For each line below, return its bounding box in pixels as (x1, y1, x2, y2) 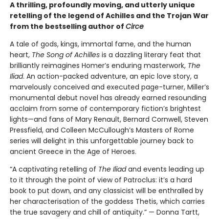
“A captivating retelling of (10, 164, 98, 175)
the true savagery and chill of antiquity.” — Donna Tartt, (10, 207, 199, 218)
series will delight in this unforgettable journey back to (10, 136, 194, 146)
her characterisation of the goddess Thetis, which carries (10, 197, 205, 207)
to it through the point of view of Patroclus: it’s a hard (10, 175, 192, 185)
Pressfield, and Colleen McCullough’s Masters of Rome (10, 125, 194, 135)
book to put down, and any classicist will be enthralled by (10, 186, 203, 196)
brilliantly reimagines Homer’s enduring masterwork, (10, 61, 188, 71)
